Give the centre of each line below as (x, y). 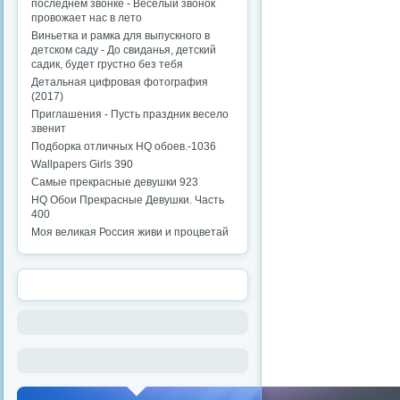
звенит (49, 128)
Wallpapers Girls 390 (82, 164)
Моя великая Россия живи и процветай (130, 232)
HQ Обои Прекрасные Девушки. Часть (128, 200)
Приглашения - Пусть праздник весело (130, 114)
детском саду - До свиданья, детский (124, 50)
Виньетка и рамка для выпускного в (121, 35)
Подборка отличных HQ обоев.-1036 (124, 146)
